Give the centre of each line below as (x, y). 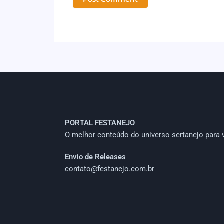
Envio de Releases (95, 157)
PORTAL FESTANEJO (100, 123)
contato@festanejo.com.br (110, 169)
